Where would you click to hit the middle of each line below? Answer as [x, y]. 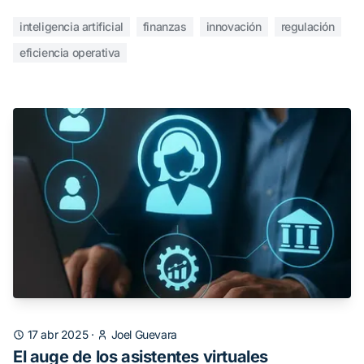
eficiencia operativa [70, 52]
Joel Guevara [144, 334]
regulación [308, 26]
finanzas [165, 26]
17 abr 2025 [58, 334]
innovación [234, 26]
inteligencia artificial [71, 26]
